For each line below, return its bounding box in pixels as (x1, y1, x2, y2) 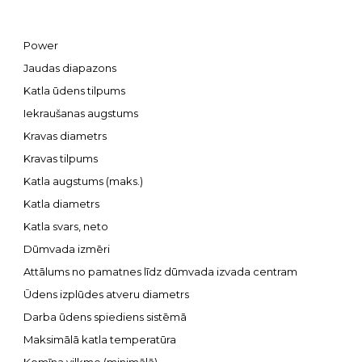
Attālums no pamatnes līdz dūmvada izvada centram (23, 265, 297, 278)
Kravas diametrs (23, 129, 107, 142)
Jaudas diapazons (23, 61, 116, 74)
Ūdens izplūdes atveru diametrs (23, 288, 189, 301)
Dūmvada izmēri (23, 242, 110, 255)
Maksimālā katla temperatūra (23, 333, 176, 346)
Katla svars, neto (23, 220, 108, 233)
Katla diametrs (23, 197, 99, 210)
